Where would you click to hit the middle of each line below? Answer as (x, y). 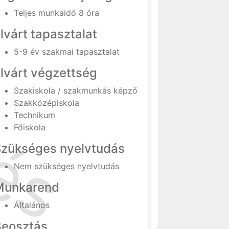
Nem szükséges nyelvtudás (67, 166)
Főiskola (30, 127)
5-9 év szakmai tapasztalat (67, 52)
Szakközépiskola (47, 103)
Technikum (35, 115)
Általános (32, 205)
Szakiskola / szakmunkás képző (76, 90)
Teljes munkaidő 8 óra (57, 13)
